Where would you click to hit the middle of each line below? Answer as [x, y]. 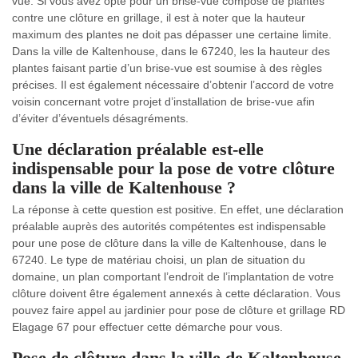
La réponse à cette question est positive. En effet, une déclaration [178, 209]
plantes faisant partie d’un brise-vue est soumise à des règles [167, 68]
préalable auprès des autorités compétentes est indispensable [169, 226]
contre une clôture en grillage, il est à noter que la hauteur [159, 17]
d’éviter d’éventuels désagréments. [100, 118]
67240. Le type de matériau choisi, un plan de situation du [159, 259]
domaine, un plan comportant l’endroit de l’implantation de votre [173, 276]
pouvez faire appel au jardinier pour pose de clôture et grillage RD [179, 310]
